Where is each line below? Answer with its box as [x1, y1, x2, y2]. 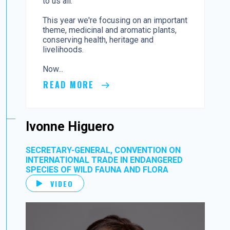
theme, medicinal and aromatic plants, [43, 25, 177, 35]
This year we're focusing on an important [43, 15, 188, 26]
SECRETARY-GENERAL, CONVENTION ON [26, 145, 181, 155]
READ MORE [43, 79, 98, 91]
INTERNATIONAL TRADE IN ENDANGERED [26, 155, 183, 165]
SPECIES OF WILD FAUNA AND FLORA [26, 164, 169, 175]
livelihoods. [43, 45, 84, 55]
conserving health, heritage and [43, 35, 154, 45]
